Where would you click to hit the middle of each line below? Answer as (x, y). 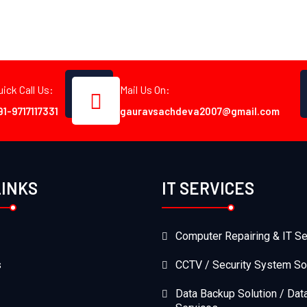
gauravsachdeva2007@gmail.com (199, 111)
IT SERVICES (208, 188)
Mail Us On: (145, 90)
